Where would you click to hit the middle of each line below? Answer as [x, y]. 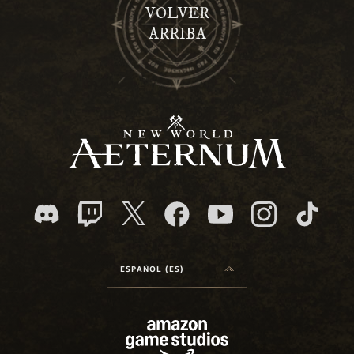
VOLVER [177, 14]
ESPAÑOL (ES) [153, 269]
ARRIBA [177, 35]
